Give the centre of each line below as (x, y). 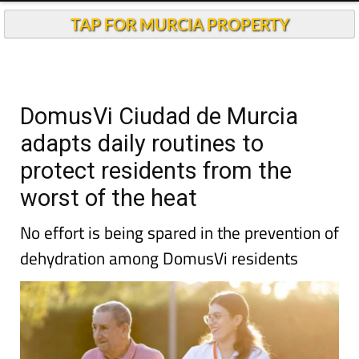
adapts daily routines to (142, 143)
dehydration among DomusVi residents (159, 257)
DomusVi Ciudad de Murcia (159, 115)
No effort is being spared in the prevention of (179, 232)
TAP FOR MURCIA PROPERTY (179, 23)
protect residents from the (156, 170)
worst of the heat (109, 197)
